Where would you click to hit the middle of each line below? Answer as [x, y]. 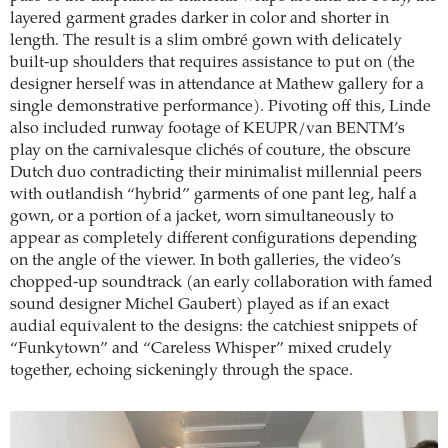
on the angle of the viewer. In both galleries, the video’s [205, 260]
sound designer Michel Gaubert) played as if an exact [199, 304]
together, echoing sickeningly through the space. [181, 370]
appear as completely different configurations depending [213, 238]
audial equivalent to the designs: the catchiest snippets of [213, 326]
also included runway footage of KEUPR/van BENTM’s [207, 128]
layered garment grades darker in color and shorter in [199, 18]
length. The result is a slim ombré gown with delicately [206, 40]
